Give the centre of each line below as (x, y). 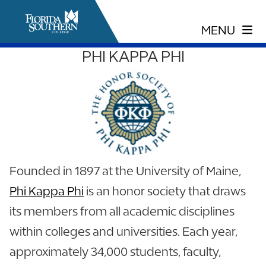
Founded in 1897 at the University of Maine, (125, 171)
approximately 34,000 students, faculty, (115, 251)
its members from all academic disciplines (122, 211)
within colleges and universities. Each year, (123, 231)
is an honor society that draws (165, 191)
